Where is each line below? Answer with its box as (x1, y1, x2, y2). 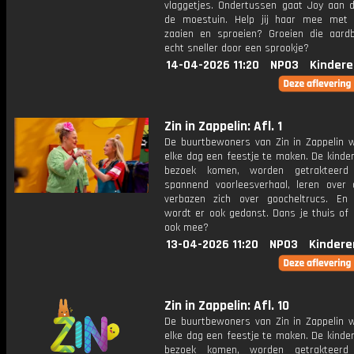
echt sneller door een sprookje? (164, 41, 309, 55)
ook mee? (164, 220, 209, 235)
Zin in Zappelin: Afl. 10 (164, 297, 289, 314)
